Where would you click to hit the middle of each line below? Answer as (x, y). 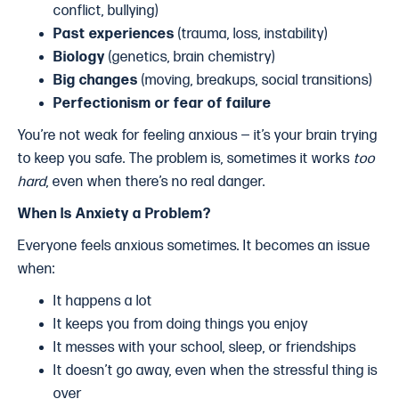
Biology (79, 57)
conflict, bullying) (106, 11)
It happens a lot (103, 301)
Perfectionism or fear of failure (163, 104)
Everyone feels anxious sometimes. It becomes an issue (194, 246)
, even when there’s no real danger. (156, 182)
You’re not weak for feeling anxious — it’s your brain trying (198, 136)
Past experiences (114, 34)
